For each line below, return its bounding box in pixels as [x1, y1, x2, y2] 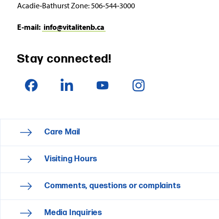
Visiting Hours [44, 154, 98, 164]
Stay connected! [17, 51, 111, 66]
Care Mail [44, 127, 81, 137]
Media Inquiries [44, 208, 102, 218]
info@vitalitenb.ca [44, 22, 104, 32]
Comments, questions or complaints [44, 181, 181, 191]
